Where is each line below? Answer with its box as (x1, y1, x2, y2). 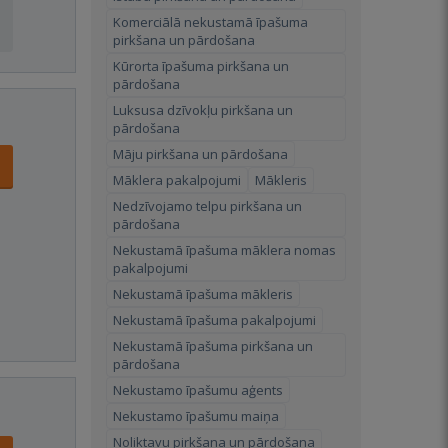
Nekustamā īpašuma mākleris (113, 285, 293, 303)
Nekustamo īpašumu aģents (113, 381, 283, 399)
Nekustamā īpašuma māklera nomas (113, 241, 336, 259)
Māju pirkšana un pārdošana (113, 145, 288, 163)
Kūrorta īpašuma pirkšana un (113, 57, 289, 75)
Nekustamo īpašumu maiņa (113, 407, 279, 425)
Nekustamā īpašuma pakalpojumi (113, 311, 316, 329)
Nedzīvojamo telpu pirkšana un (113, 197, 302, 215)
